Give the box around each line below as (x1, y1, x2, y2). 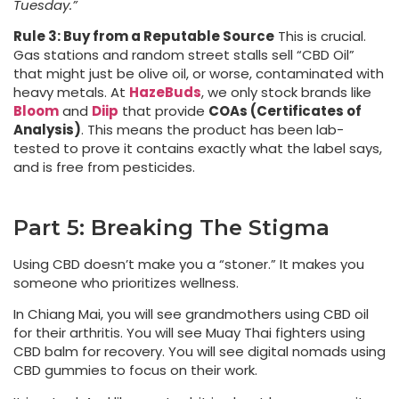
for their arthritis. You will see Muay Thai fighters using (13, 323, 365, 343)
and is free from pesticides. (13, 158, 195, 177)
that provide (118, 102, 208, 121)
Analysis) (13, 120, 81, 140)
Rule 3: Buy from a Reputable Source (13, 27, 274, 46)
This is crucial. (274, 27, 366, 46)
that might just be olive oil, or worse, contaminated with (13, 64, 384, 84)
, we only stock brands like (201, 83, 371, 102)
